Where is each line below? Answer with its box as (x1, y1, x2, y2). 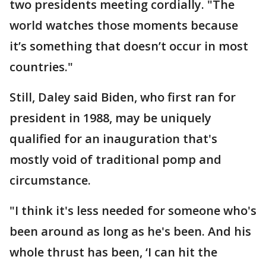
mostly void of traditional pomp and (9, 151, 221, 167)
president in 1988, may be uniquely (9, 110, 211, 126)
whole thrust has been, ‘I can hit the (9, 244, 217, 260)
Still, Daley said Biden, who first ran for (9, 89, 236, 105)
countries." (9, 59, 73, 75)
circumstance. (9, 172, 91, 188)
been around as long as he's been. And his (9, 223, 251, 239)
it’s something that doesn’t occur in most (9, 38, 248, 54)
